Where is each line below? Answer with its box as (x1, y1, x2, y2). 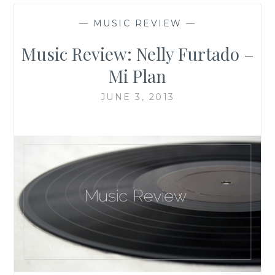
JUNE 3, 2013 (100, 91, 175, 103)
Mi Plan (109, 64, 166, 87)
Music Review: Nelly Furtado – (21, 42, 254, 65)
